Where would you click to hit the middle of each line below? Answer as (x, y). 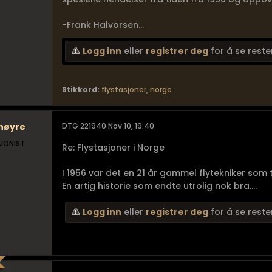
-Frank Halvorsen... (103, 25)
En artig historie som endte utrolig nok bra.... (159, 186)
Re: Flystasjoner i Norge (113, 148)
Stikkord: (81, 90)
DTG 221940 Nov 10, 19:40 (108, 126)
